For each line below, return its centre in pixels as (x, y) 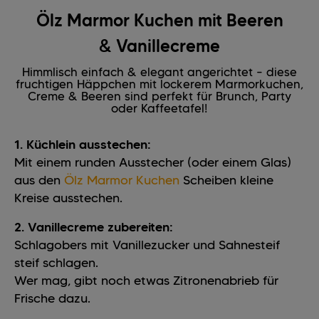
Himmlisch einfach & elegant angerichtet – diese (159, 72)
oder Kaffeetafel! (159, 109)
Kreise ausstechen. (68, 198)
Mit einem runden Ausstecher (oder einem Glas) (153, 163)
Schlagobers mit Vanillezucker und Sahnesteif (147, 245)
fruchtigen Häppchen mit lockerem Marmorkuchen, (159, 84)
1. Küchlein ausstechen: (83, 145)
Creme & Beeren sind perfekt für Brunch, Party (159, 96)
